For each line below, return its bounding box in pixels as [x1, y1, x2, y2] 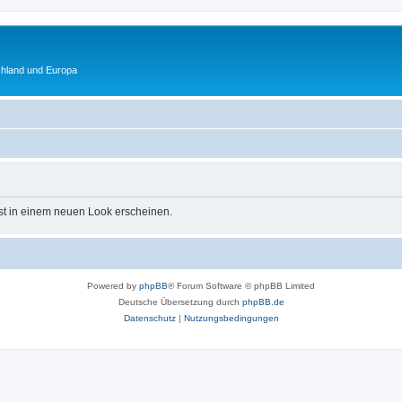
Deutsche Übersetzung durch [118, 296, 242, 307]
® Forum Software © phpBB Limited [168, 280, 315, 291]
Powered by [87, 280, 139, 291]
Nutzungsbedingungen [183, 312, 279, 323]
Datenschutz [123, 312, 176, 323]
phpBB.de [241, 296, 284, 307]
